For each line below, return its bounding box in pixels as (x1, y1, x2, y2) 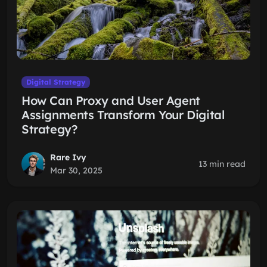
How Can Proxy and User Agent (21, 93, 200, 108)
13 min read (198, 159, 246, 169)
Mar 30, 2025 (50, 165, 103, 176)
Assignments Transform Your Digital (21, 107, 225, 122)
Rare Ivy (50, 152, 86, 163)
